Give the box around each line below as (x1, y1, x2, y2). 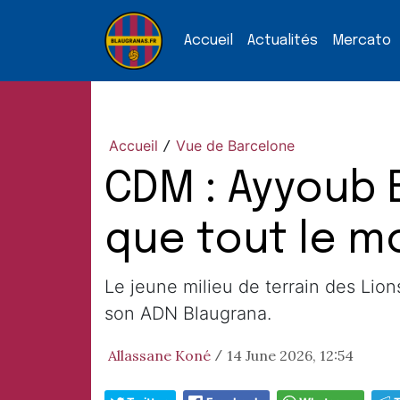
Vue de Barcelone (176, 137, 295, 154)
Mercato (332, 32, 391, 48)
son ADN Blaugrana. (104, 303, 271, 324)
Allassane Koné (108, 346, 211, 364)
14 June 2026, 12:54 (227, 346, 354, 364)
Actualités (247, 32, 318, 48)
